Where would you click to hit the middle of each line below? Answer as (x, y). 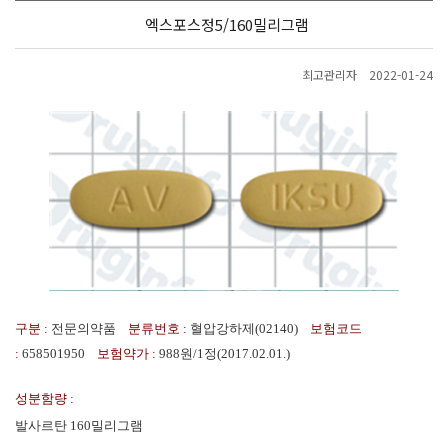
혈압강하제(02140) (250, 328)
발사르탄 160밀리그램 (79, 425)
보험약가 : (128, 353)
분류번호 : (159, 328)
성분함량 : (44, 398)
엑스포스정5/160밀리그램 (226, 24)
